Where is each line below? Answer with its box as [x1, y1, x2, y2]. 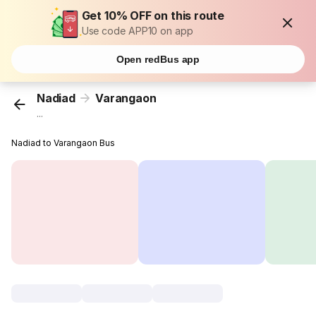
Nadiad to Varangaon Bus [11, 138, 116, 149]
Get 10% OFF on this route [81, 8, 225, 23]
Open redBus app [116, 54, 200, 65]
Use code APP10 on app [81, 25, 193, 37]
